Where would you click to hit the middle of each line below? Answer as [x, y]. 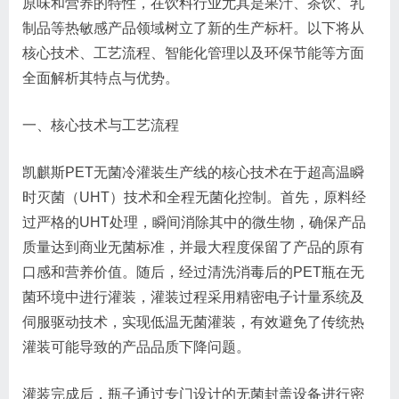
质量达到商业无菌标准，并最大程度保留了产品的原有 [193, 247]
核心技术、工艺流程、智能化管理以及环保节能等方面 [193, 53]
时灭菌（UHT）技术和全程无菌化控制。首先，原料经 [194, 197]
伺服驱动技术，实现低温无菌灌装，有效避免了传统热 [193, 322]
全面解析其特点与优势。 [101, 77]
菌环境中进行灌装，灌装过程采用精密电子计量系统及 [193, 297]
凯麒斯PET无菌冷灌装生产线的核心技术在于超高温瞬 [193, 172]
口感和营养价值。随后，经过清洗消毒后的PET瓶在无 [193, 272]
